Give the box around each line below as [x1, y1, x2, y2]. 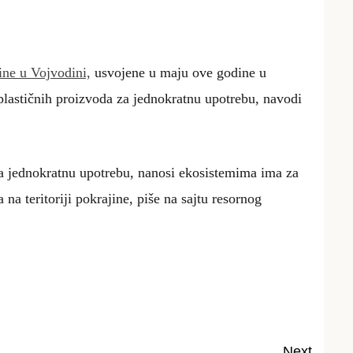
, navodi [255, 90, 302, 106]
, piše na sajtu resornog [129, 190, 262, 206]
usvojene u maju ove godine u [91, 64, 266, 80]
